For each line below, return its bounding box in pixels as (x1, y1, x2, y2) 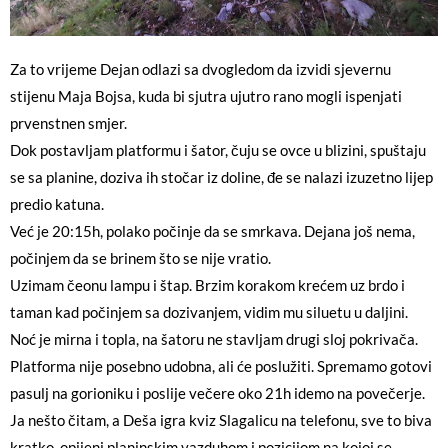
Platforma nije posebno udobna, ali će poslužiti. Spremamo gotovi (10, 357, 432, 375)
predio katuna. (10, 195, 104, 213)
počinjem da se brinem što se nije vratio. (10, 249, 271, 267)
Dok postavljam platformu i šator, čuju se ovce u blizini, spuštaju (10, 141, 426, 159)
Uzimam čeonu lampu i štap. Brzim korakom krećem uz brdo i (10, 276, 405, 294)
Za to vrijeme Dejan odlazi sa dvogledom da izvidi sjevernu (10, 60, 391, 78)
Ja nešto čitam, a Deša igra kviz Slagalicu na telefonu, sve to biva (10, 411, 432, 429)
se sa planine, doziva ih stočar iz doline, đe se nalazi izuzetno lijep (10, 168, 433, 186)
